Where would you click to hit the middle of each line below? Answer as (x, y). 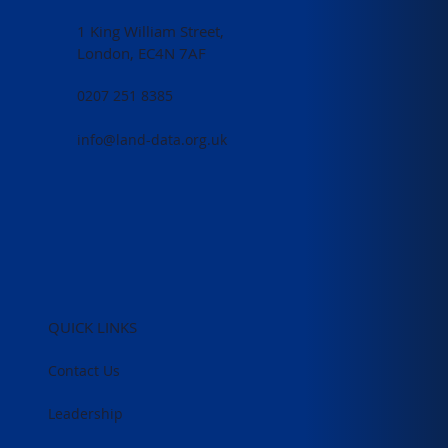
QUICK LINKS (92, 327)
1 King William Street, (151, 30)
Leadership (85, 414)
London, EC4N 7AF (142, 52)
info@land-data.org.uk (152, 139)
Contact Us (83, 370)
